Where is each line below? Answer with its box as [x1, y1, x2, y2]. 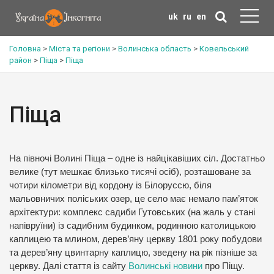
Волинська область [118, 44, 191, 53]
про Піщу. [202, 261, 245, 271]
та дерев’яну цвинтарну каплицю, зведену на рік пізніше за [9, 248, 257, 257]
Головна [9, 44, 41, 53]
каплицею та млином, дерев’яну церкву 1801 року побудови [9, 234, 262, 244]
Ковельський [199, 44, 249, 53]
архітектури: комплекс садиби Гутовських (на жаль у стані [9, 207, 255, 217]
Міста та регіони [49, 44, 110, 53]
